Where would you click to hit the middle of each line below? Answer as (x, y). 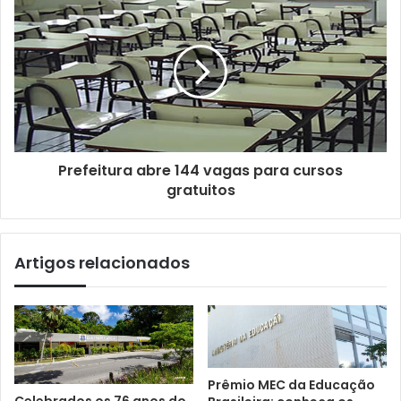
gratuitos (200, 191)
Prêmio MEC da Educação (291, 384)
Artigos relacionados (102, 263)
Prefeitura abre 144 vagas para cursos (200, 171)
